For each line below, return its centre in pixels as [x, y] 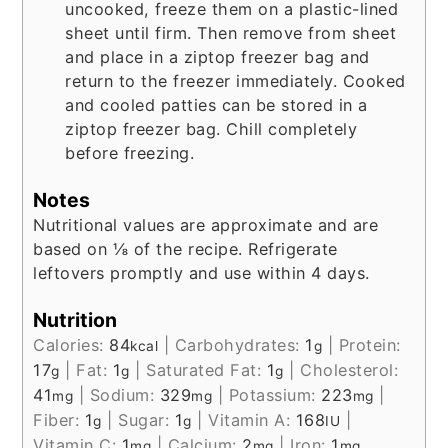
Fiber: [59, 420]
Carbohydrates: [240, 345]
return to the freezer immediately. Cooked [235, 80]
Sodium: [124, 395]
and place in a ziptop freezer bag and [217, 56]
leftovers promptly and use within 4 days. [201, 272]
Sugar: [146, 420]
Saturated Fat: [206, 370]
